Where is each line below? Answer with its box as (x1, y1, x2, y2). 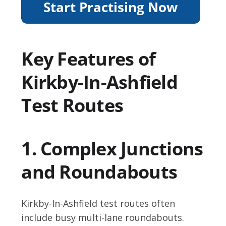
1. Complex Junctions (21, 136, 203, 161)
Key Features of (21, 46, 156, 72)
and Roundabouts (21, 159, 178, 185)
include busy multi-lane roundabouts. (21, 211, 185, 224)
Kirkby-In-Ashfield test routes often (21, 197, 176, 210)
